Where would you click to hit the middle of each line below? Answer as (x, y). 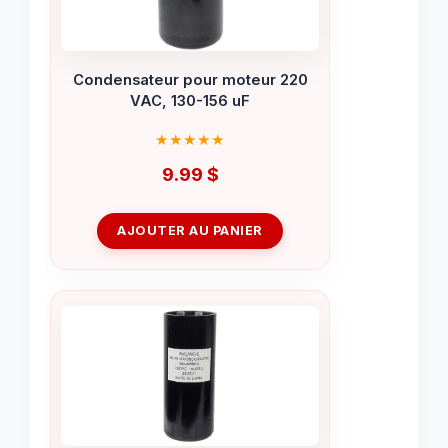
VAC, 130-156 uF (190, 101)
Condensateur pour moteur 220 (190, 80)
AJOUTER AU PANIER (190, 230)
